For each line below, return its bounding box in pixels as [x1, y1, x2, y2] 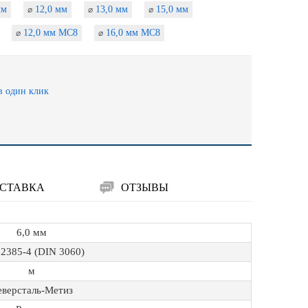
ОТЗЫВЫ [120, 181, 168, 193]
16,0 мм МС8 [102, 27, 160, 38]
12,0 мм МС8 [20, 27, 78, 38]
